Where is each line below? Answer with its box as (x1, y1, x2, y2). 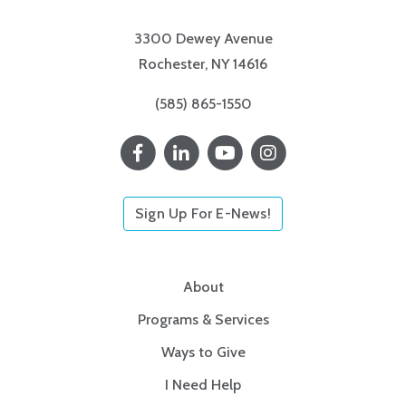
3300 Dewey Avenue (133, 29, 273, 47)
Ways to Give (160, 343, 246, 361)
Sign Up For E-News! (135, 204, 271, 222)
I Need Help (165, 375, 241, 393)
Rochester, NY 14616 (139, 54, 267, 72)
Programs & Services (137, 310, 269, 328)
